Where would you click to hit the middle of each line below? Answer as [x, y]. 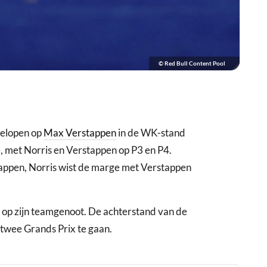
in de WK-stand [151, 133]
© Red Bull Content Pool [192, 63]
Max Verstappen [80, 133]
